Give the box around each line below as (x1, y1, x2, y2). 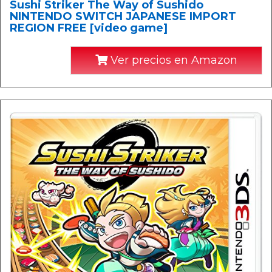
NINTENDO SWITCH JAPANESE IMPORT (10, 9, 236, 23)
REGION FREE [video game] (10, 21, 168, 35)
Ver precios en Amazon (107, 53, 237, 67)
